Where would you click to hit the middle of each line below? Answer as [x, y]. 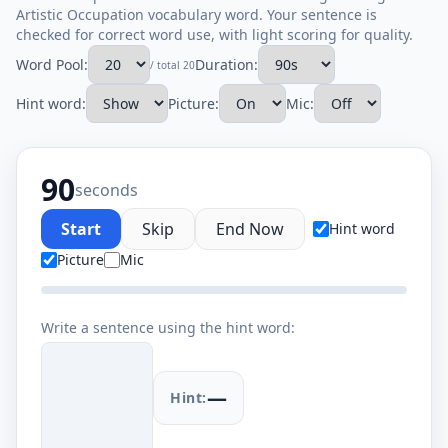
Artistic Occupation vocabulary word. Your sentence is [196, 14]
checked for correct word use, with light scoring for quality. [214, 34]
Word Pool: [52, 64]
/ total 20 [172, 64]
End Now [250, 229]
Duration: [226, 64]
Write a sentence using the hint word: [168, 327]
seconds [106, 190]
